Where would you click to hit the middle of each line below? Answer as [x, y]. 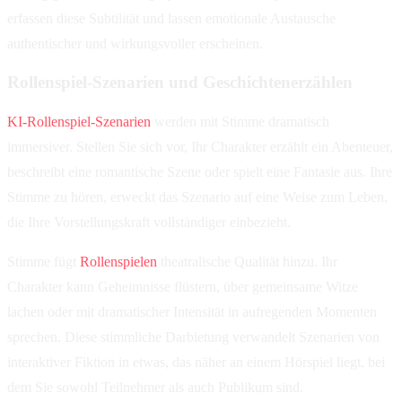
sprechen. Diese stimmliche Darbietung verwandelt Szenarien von [193, 337]
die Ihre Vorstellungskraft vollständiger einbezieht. [149, 223]
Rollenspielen [118, 262]
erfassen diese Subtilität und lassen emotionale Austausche [171, 18]
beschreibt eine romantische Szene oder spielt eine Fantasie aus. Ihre [200, 172]
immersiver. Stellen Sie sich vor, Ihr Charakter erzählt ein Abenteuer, [200, 147]
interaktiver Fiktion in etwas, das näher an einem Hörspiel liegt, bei [196, 363]
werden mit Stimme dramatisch [240, 122]
